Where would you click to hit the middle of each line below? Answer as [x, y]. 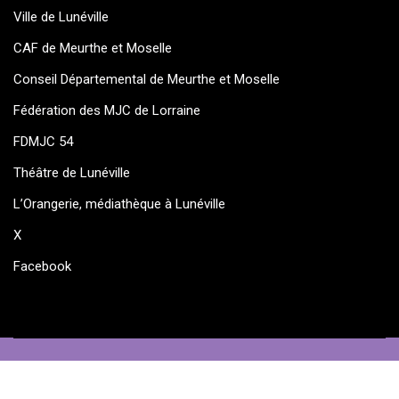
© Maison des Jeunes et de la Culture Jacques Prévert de [182, 374]
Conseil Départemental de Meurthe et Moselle [147, 79]
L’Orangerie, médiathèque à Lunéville [119, 204]
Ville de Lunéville [61, 17]
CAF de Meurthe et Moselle [93, 48]
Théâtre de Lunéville [72, 173]
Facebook [42, 266]
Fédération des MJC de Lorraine [107, 110]
